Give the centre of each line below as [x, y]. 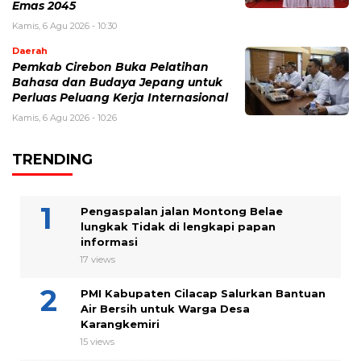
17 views [98, 259]
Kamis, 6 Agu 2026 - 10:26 [64, 117]
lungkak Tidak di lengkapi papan [178, 226]
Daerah [30, 50]
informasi [109, 241]
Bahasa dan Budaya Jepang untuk [117, 82]
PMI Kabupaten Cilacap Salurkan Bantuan [203, 293]
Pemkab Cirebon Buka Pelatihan [110, 66]
